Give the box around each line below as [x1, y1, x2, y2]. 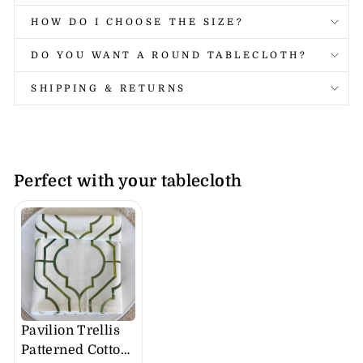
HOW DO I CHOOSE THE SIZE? [31, 15, 245, 28]
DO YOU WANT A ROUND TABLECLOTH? [31, 49, 308, 61]
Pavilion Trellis [21, 323, 120, 339]
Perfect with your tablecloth [14, 171, 242, 190]
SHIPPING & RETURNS [31, 82, 186, 94]
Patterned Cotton [21, 343, 129, 358]
